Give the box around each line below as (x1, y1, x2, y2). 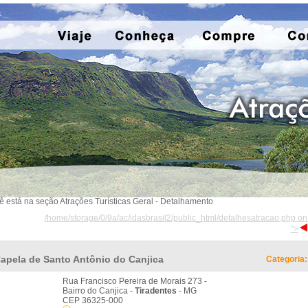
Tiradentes (135, 286, 177, 296)
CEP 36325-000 (63, 296, 123, 305)
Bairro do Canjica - (63, 286, 135, 296)
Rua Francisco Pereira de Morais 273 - (63, 276, 207, 286)
